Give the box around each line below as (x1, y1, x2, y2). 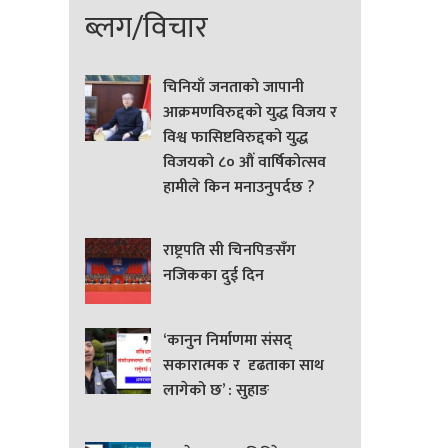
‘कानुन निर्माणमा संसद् (162, 327, 292, 355)
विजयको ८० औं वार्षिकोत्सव (162, 148, 326, 176)
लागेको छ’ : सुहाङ (162, 377, 269, 405)
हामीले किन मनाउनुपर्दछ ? (162, 173, 315, 201)
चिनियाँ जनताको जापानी (162, 73, 304, 101)
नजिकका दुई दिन (162, 262, 264, 290)
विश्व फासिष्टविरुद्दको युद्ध (162, 123, 308, 151)
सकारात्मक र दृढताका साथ (162, 352, 324, 380)
